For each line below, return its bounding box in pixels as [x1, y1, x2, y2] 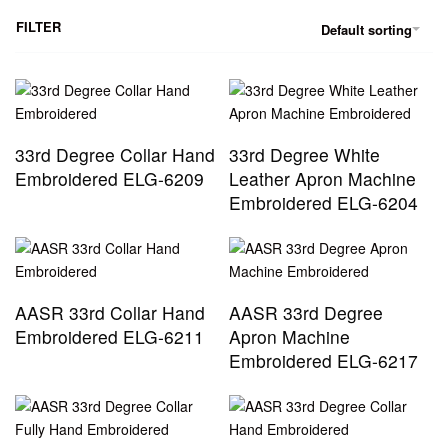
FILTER [16, 17, 61, 37]
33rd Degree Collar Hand [15, 142, 215, 168]
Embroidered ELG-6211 [15, 324, 204, 350]
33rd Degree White [229, 142, 380, 168]
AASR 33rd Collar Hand [15, 300, 205, 326]
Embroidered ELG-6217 [229, 348, 418, 374]
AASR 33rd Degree [229, 300, 383, 326]
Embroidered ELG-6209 [15, 166, 204, 192]
